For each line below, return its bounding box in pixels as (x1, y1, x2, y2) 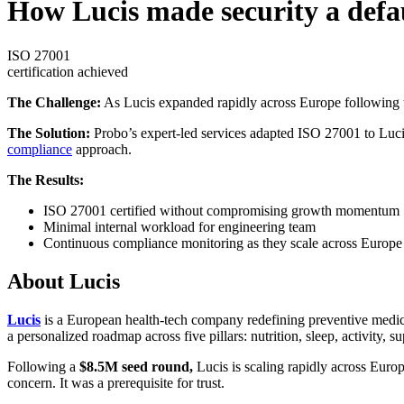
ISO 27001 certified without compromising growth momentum (43, 202, 399, 218)
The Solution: (7, 124, 90, 141)
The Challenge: (7, 94, 101, 110)
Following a (7, 358, 79, 374)
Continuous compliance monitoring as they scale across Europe (43, 234, 402, 251)
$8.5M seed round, (79, 358, 193, 374)
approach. (72, 141, 132, 157)
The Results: (7, 171, 84, 188)
